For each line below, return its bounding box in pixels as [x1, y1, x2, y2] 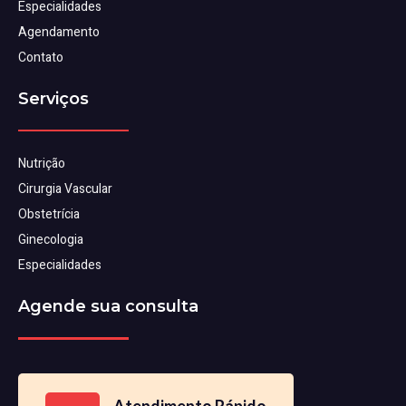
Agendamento [18, 22, 100, 42]
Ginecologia [18, 230, 83, 250]
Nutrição [18, 154, 65, 174]
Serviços [18, 88, 89, 109]
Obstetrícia [18, 205, 80, 225]
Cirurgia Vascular [18, 179, 112, 199]
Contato [18, 47, 63, 67]
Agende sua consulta [18, 296, 198, 317]
